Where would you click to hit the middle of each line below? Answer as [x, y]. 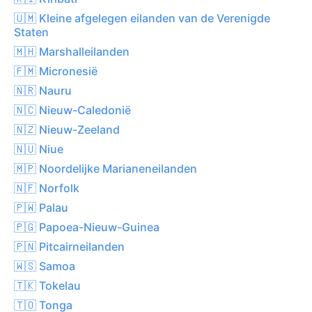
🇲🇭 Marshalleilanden [72, 51]
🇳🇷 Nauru [43, 90]
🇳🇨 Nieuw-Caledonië [72, 110]
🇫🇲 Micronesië [56, 71]
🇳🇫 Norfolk [47, 188]
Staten [31, 32]
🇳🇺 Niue [39, 149]
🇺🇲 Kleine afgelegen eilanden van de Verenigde [142, 18]
